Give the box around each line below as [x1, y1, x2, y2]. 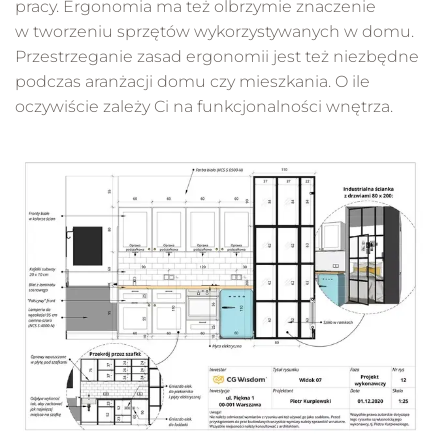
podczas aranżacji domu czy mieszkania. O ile [15, 72, 370, 92]
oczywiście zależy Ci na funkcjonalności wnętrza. [15, 97, 393, 117]
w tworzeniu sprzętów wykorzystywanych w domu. [15, 22, 414, 42]
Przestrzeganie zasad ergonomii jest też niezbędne [15, 47, 419, 67]
